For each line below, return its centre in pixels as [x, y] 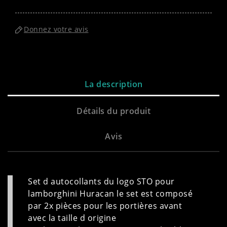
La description [113, 84]
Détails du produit [113, 111]
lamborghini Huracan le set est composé [110, 193]
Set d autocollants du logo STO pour [101, 181]
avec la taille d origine [73, 218]
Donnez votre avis [56, 29]
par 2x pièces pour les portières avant [105, 205]
